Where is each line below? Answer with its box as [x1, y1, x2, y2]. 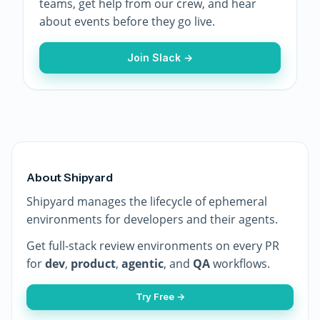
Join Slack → [127, 51, 193, 64]
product [71, 255, 116, 271]
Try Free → [135, 291, 185, 303]
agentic [121, 255, 164, 271]
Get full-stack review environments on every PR [26, 237, 279, 254]
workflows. [210, 255, 270, 271]
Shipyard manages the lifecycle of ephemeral [26, 193, 267, 209]
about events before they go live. [39, 13, 215, 29]
